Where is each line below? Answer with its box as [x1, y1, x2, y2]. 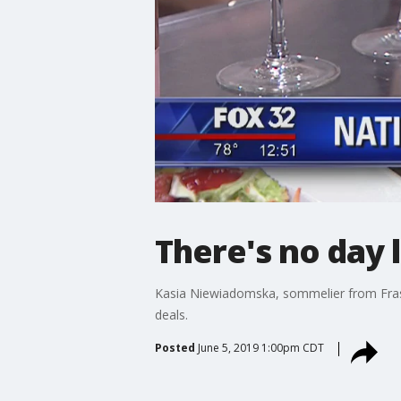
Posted [154, 339, 195, 355]
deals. [154, 305, 188, 323]
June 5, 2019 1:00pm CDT [197, 339, 324, 355]
